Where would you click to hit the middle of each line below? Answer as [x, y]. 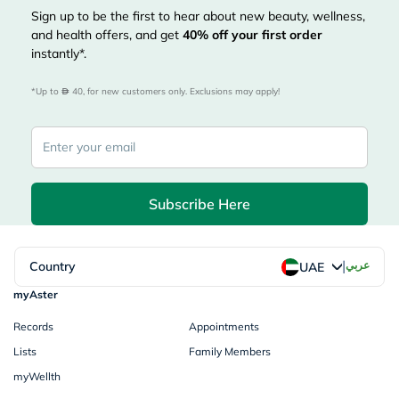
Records [33, 326]
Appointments [224, 326]
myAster [36, 294]
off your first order [265, 35]
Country [53, 266]
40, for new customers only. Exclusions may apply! [175, 91]
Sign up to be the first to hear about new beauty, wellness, [198, 16]
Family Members [230, 351]
